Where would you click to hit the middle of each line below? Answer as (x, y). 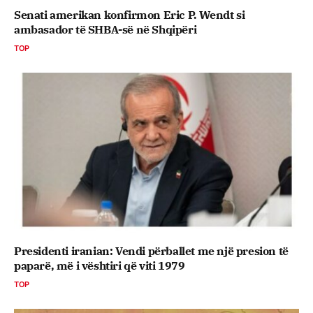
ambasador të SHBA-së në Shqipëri (105, 29)
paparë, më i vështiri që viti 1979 (100, 265)
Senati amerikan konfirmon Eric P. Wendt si (130, 14)
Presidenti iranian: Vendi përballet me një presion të (151, 250)
